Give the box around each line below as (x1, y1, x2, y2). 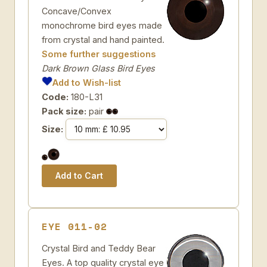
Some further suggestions (42, 49, 156, 59)
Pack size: (42, 106, 86, 116)
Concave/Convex (42, 6, 111, 16)
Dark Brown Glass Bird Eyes (42, 63, 155, 73)
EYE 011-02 (42, 219, 107, 234)
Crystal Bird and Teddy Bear (42, 243, 156, 253)
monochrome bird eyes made (42, 20, 162, 30)
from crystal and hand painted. (42, 35, 164, 45)
